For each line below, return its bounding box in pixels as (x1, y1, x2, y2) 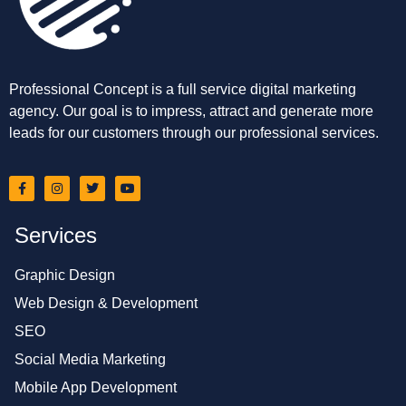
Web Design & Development (14, 295, 198, 311)
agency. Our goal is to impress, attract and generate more (9, 103, 373, 120)
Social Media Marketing (14, 351, 166, 367)
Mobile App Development (14, 379, 177, 395)
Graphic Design (14, 266, 115, 283)
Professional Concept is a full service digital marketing (9, 82, 356, 98)
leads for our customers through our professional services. (9, 125, 379, 141)
